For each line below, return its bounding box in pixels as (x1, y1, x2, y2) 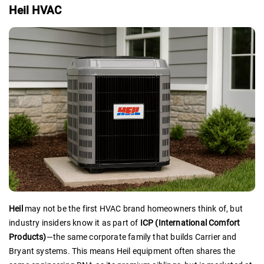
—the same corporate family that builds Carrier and (46, 232, 237, 242)
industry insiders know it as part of (9, 218, 140, 227)
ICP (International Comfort (140, 218, 240, 227)
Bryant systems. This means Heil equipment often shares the (9, 246, 236, 256)
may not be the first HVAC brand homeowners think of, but (22, 204, 243, 213)
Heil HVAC (9, 4, 61, 18)
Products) (9, 232, 47, 242)
